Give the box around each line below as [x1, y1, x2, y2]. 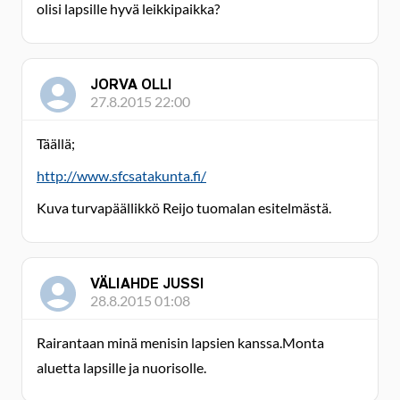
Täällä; [37, 135, 75, 152]
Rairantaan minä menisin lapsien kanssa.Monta [37, 334, 324, 351]
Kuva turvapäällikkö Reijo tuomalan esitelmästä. [37, 199, 331, 216]
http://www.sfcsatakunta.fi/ [37, 167, 206, 184]
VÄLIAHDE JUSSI [90, 274, 204, 292]
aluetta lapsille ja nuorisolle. [37, 359, 206, 376]
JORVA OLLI [90, 75, 172, 93]
